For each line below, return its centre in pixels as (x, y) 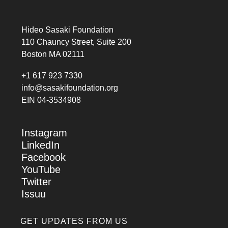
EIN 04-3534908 (51, 100)
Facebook (44, 157)
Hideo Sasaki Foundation (67, 30)
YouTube (41, 169)
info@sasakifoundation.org (70, 88)
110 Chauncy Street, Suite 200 (76, 42)
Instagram (44, 133)
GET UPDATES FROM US (74, 221)
